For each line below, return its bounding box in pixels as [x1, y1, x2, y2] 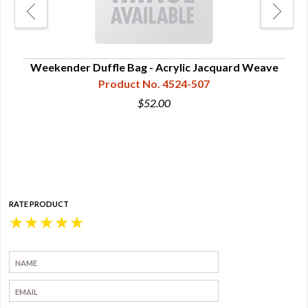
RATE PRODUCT [9, 199, 69, 208]
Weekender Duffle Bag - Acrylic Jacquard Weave [30, 60, 278, 74]
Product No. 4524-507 [98, 77, 210, 90]
